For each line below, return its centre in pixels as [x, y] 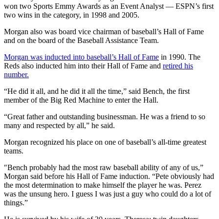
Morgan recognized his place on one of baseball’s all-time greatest [105, 142]
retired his [178, 66]
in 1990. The [180, 57]
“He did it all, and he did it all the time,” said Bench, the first [97, 91]
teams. [14, 151]
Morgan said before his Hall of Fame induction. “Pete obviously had [109, 176]
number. [16, 74]
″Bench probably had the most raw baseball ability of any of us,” [104, 167]
